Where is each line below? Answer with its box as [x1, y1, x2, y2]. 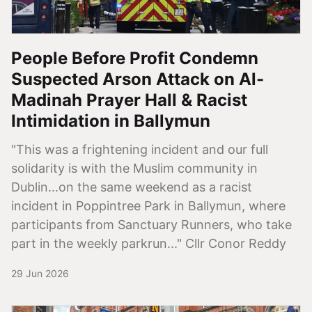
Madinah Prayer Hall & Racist [11, 89, 247, 110]
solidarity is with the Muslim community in [11, 160, 258, 175]
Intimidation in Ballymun [11, 110, 210, 131]
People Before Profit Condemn [11, 47, 258, 68]
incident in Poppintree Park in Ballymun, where [11, 198, 286, 213]
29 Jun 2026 [11, 267, 69, 279]
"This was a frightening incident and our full [11, 141, 268, 157]
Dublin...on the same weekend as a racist [11, 179, 252, 194]
